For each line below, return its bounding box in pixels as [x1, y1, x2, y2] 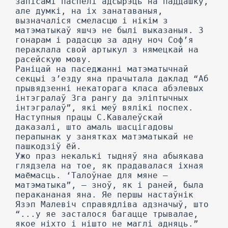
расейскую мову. [15, 54, 92, 64]
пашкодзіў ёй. [15, 141, 81, 151]
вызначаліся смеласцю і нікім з [15, 16, 168, 25]
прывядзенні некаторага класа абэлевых [15, 83, 204, 93]
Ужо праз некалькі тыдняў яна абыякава [15, 151, 204, 161]
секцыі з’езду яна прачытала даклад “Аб [15, 74, 209, 83]
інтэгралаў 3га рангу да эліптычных [15, 93, 188, 103]
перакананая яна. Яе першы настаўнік [15, 190, 193, 199]
